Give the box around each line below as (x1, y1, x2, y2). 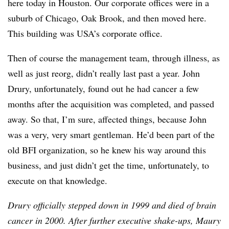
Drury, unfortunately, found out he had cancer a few (8, 82, 199, 95)
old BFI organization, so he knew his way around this (8, 144, 206, 156)
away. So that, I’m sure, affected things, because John (8, 113, 207, 125)
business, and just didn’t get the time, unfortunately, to (8, 159, 209, 171)
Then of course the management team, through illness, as (8, 52, 220, 64)
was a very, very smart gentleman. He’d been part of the (8, 128, 215, 141)
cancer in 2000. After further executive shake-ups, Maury (8, 214, 221, 226)
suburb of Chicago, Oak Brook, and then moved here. (8, 12, 207, 24)
